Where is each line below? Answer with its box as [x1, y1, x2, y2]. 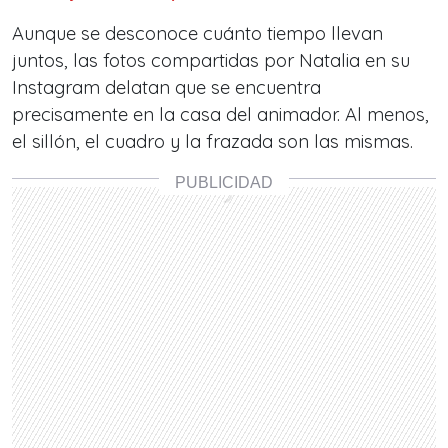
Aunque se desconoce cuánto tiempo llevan [12, 21, 383, 45]
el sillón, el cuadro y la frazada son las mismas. [12, 129, 413, 153]
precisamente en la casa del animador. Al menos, [12, 102, 429, 126]
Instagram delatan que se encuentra [12, 75, 321, 99]
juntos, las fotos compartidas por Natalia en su [12, 48, 410, 72]
